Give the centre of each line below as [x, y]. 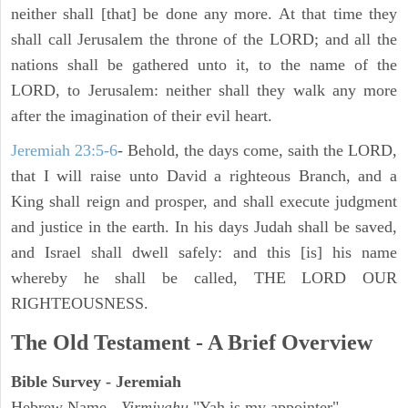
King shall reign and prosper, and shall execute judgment [204, 202]
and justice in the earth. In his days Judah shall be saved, [204, 227]
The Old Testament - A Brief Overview [192, 343]
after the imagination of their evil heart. [142, 116]
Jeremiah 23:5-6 [64, 151]
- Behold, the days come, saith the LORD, [257, 151]
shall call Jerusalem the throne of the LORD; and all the [204, 40]
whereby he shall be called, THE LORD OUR [204, 278]
